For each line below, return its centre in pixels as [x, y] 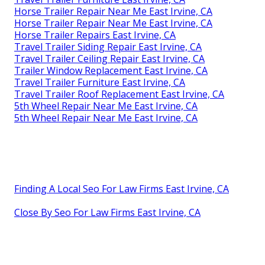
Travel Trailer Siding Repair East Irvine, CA [108, 46]
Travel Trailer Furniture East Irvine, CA [100, 82]
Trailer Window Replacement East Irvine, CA [111, 70]
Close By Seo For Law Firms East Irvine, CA [107, 212]
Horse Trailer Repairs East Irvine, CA [95, 35]
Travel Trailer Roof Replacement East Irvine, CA [119, 94]
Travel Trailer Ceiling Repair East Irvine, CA [109, 58]
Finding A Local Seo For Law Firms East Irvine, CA [122, 188]
